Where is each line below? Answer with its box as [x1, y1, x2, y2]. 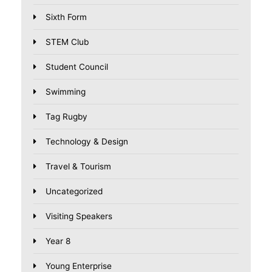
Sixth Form [46, 12, 87, 22]
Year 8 [46, 236, 70, 246]
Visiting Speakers [46, 211, 112, 222]
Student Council [46, 62, 108, 72]
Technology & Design [46, 137, 128, 147]
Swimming [46, 87, 86, 97]
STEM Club [46, 37, 89, 47]
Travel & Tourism [46, 161, 111, 172]
